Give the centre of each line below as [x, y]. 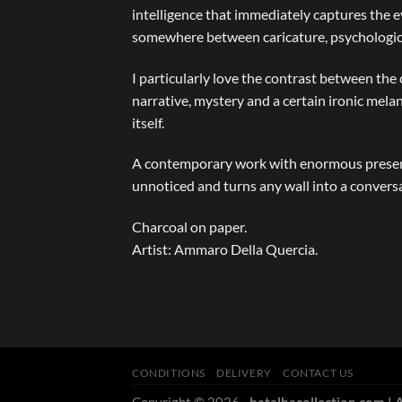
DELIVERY [244, 372]
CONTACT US [318, 372]
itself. [148, 122]
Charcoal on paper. [189, 227]
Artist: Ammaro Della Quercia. [225, 249]
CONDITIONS [169, 372]
